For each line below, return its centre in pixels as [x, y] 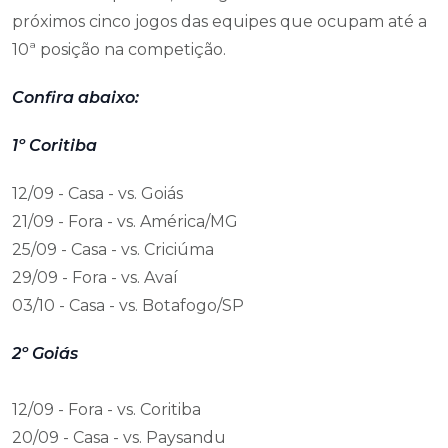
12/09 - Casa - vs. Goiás [97, 193]
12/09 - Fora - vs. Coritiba [106, 409]
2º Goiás [45, 353]
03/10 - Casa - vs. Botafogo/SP [128, 305]
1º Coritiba [54, 145]
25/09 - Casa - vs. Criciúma [113, 249]
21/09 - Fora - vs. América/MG [125, 221]
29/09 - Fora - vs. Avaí [95, 277]
